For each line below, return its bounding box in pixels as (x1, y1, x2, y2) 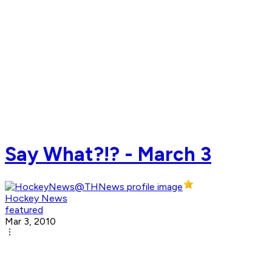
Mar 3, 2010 (5, 216, 56, 228)
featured (5, 204, 43, 216)
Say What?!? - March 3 (5, 142, 211, 166)
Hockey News (5, 192, 67, 205)
